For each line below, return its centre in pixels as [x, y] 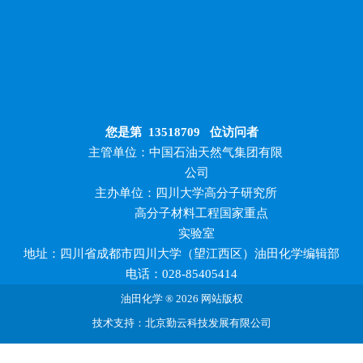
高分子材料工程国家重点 [181, 214]
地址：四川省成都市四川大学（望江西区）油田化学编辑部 [181, 254]
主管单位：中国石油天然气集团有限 [186, 153]
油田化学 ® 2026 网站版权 [181, 299]
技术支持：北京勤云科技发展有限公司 [181, 324]
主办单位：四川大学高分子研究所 [186, 193]
